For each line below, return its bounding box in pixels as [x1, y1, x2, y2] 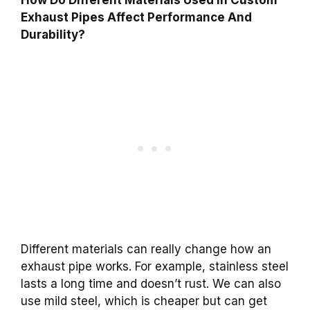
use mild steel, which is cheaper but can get [21, 294, 267, 309]
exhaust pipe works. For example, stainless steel [21, 259, 289, 274]
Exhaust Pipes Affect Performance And [21, 10, 252, 24]
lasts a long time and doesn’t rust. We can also [21, 277, 281, 291]
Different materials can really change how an [21, 242, 271, 257]
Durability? [21, 27, 85, 42]
